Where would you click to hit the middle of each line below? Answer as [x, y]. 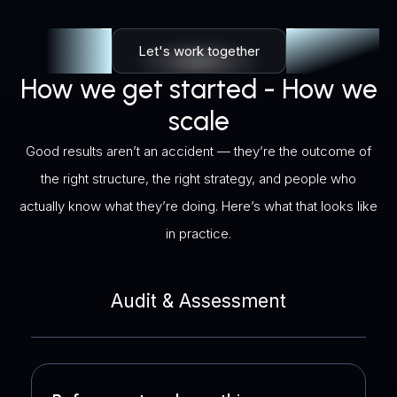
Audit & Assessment [198, 301]
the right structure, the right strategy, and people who [198, 179]
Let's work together [198, 51]
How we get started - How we [198, 90]
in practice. [198, 234]
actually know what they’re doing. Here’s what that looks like [198, 206]
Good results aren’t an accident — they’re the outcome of [198, 152]
